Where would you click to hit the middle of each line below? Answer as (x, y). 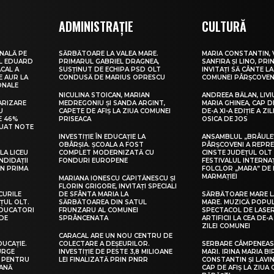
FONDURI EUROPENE (94, 161)
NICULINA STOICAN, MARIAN (105, 95)
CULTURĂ (224, 27)
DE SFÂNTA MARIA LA (94, 194)
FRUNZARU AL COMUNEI (99, 210)
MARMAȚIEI (220, 177)
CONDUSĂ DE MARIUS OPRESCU (112, 78)
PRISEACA (75, 119)
